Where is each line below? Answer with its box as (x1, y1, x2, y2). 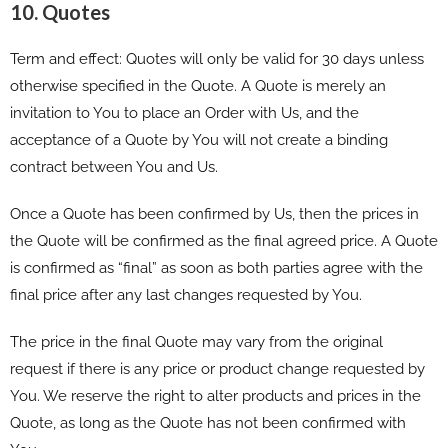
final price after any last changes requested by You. (10, 285, 362, 304)
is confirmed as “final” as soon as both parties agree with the (10, 258, 423, 277)
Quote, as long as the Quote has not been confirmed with (10, 413, 406, 432)
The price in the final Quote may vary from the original (10, 332, 383, 351)
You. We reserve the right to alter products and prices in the (10, 386, 421, 405)
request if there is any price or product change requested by (10, 359, 425, 378)
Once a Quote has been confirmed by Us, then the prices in (10, 204, 419, 223)
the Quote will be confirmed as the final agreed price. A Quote (10, 231, 438, 250)
